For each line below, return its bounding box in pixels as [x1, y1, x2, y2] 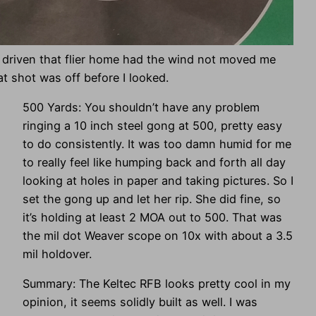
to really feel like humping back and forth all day [23, 154, 286, 169]
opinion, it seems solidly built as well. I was [23, 295, 257, 310]
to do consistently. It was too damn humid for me [23, 136, 291, 151]
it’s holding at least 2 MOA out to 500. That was [23, 209, 282, 224]
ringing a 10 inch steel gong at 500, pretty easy [23, 118, 282, 133]
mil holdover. [23, 246, 92, 261]
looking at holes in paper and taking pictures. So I [23, 173, 293, 188]
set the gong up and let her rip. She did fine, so [23, 191, 281, 206]
